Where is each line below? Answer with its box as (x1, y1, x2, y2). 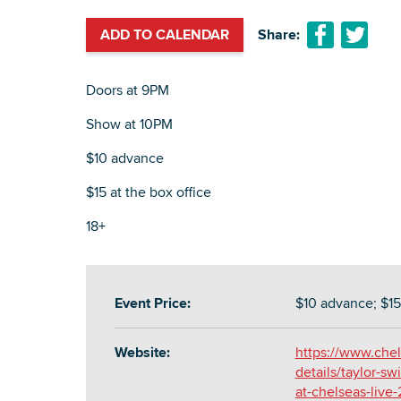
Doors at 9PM (86, 80, 169, 101)
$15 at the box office (86, 182, 211, 203)
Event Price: (115, 293, 191, 314)
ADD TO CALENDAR (100, 24, 229, 46)
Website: (115, 342, 170, 363)
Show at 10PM (86, 114, 173, 135)
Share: (258, 24, 300, 46)
